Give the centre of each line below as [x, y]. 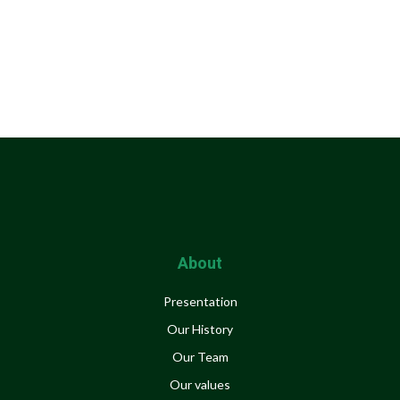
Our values [200, 384]
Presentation [200, 301]
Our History [200, 329]
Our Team [200, 356]
